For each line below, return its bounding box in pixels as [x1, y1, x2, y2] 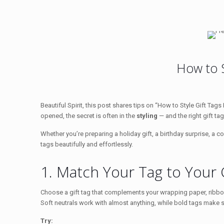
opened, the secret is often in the [40, 111, 137, 119]
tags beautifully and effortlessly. [40, 140, 133, 148]
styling [136, 111, 158, 119]
